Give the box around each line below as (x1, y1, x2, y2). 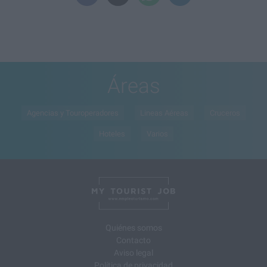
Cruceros (210, 108, 240, 117)
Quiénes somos (105, 222, 162, 232)
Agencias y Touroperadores (27, 108, 119, 117)
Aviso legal (114, 247, 153, 257)
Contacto (116, 235, 151, 245)
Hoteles (99, 129, 125, 138)
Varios (147, 129, 168, 138)
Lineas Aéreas (140, 108, 188, 117)
